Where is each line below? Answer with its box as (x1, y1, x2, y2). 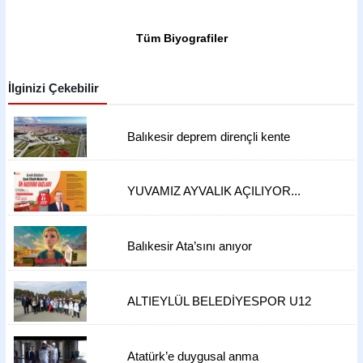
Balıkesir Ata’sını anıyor (127, 240, 253, 254)
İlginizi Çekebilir (8, 81, 100, 96)
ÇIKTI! (127, 323, 162, 337)
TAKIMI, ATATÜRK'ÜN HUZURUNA (127, 309, 319, 322)
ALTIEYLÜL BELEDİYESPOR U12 (127, 294, 312, 308)
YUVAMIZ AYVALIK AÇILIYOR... (127, 185, 301, 199)
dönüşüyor (127, 144, 184, 158)
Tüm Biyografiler (135, 32, 228, 45)
